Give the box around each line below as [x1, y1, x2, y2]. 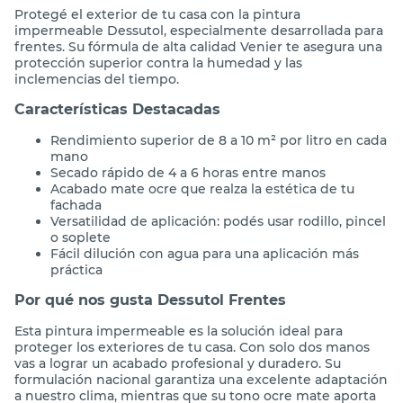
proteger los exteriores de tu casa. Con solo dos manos [14, 338, 370, 355]
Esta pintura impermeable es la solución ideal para [14, 322, 343, 339]
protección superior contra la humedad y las [14, 54, 302, 71]
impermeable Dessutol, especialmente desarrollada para [14, 22, 383, 39]
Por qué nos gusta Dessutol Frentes [14, 291, 286, 309]
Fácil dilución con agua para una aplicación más [50, 245, 359, 262]
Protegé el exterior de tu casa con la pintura [14, 5, 300, 22]
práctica [50, 261, 103, 278]
